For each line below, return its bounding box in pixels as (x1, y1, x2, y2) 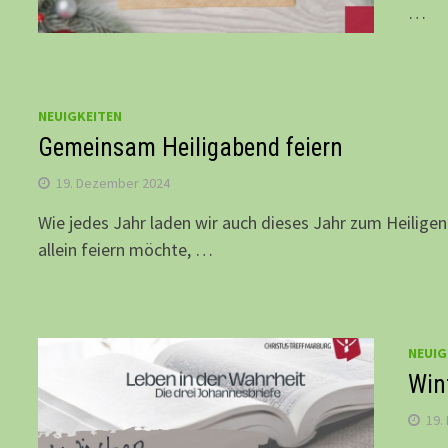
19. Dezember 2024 (56, 174, 171, 193)
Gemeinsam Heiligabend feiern (38, 133, 344, 163)
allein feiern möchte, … (38, 238, 214, 262)
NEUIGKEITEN (38, 107, 123, 126)
